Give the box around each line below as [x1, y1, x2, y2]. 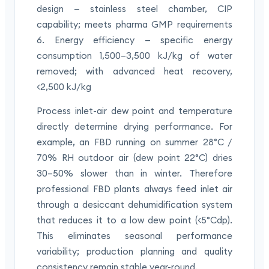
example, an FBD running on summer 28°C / [37, 136, 232, 148]
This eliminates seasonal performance [37, 230, 232, 242]
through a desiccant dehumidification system [37, 199, 232, 211]
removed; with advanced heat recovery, [37, 65, 232, 77]
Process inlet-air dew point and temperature [37, 105, 232, 117]
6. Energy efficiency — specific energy [37, 34, 232, 46]
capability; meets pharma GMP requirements [37, 19, 232, 31]
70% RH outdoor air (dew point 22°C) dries [37, 152, 232, 164]
